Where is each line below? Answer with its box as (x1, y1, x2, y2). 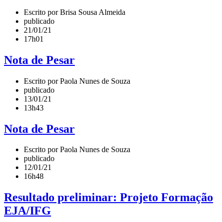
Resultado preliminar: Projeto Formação (4, 191, 213, 204)
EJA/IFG (4, 204, 51, 218)
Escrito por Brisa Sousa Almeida (24, 7, 125, 16)
